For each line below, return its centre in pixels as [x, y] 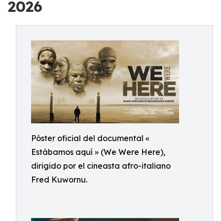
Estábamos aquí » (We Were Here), [98, 152]
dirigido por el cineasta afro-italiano [101, 166]
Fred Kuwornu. [59, 180]
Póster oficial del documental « [90, 138]
